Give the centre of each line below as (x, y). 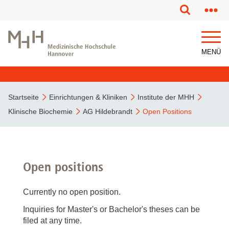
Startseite (24, 97)
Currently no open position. (72, 192)
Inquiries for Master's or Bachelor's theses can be (111, 209)
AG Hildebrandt (108, 111)
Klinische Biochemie (40, 111)
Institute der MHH (166, 97)
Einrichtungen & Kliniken (88, 97)
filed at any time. (52, 221)
